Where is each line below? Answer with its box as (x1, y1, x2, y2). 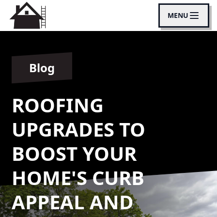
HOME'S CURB (12, 164, 144, 191)
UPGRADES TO (12, 116, 145, 142)
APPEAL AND (12, 188, 134, 215)
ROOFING (12, 92, 104, 118)
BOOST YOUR (12, 140, 137, 167)
